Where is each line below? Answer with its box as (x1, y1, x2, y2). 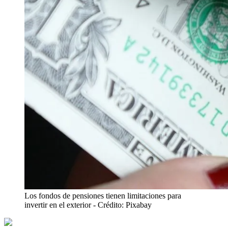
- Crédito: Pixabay (93, 200, 152, 209)
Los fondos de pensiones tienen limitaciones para (24, 191, 181, 200)
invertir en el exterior (24, 200, 91, 209)
